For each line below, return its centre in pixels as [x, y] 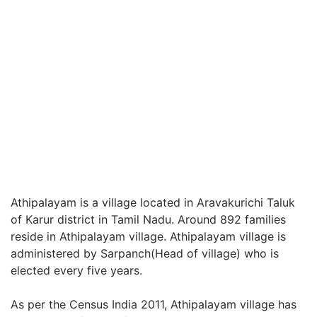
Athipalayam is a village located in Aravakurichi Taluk [153, 202]
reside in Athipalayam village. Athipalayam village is [148, 236]
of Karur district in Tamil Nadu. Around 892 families [148, 219]
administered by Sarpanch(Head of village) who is [145, 253]
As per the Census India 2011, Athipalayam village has [154, 304]
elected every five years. [76, 270]
